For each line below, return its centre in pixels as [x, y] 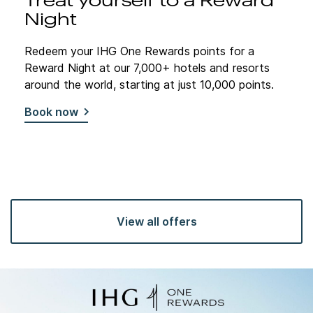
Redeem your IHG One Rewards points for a [139, 51]
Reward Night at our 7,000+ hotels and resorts [147, 67]
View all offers [156, 221]
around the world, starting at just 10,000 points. [149, 84]
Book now [51, 111]
